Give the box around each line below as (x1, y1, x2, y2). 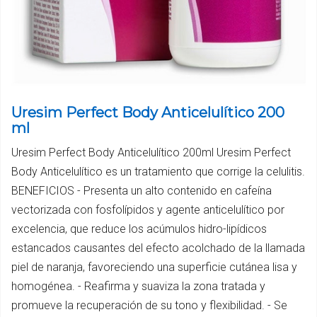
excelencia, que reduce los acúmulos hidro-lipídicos (11, 221, 267, 236)
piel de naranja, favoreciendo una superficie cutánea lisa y (11, 260, 297, 274)
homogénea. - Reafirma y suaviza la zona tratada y (11, 279, 265, 293)
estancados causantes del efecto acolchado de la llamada (11, 241, 305, 255)
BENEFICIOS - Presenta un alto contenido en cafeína (11, 183, 272, 197)
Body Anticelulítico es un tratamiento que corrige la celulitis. (11, 164, 305, 178)
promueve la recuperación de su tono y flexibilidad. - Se (11, 298, 287, 312)
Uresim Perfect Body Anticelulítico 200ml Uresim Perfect (11, 145, 291, 159)
